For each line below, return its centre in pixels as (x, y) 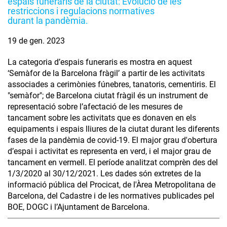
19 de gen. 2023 (36, 41)
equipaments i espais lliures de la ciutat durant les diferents (113, 129)
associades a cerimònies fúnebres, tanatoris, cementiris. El (112, 84)
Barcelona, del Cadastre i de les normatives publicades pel (111, 196)
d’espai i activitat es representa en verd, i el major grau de (109, 151)
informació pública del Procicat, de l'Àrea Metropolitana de (111, 184)
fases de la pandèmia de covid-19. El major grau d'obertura (112, 140)
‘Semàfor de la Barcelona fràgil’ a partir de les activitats (106, 73)
